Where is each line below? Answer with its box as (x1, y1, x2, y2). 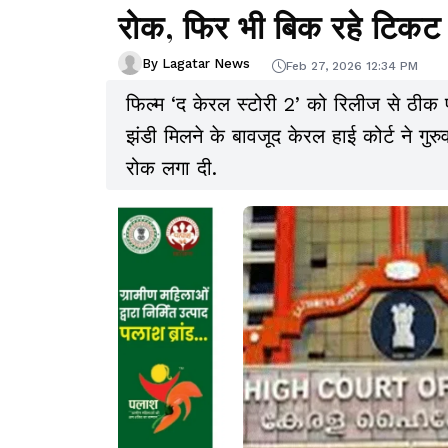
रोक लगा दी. (126, 156, 217, 181)
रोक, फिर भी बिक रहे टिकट (118, 4, 442, 48)
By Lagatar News (142, 55, 250, 71)
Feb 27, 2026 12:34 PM (286, 58, 418, 73)
